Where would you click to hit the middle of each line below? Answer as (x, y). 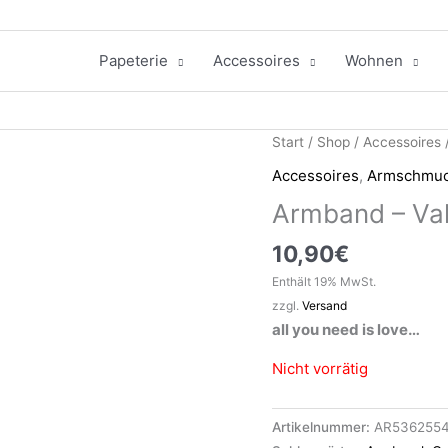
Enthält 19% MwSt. (324, 282)
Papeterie (133, 60)
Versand (324, 306)
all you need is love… (346, 330)
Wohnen (373, 60)
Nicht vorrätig (320, 369)
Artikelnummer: (323, 427)
